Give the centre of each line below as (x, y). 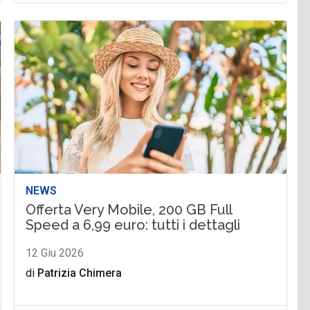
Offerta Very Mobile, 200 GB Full (129, 209)
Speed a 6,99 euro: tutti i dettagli (133, 225)
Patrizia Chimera (80, 273)
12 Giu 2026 (55, 253)
